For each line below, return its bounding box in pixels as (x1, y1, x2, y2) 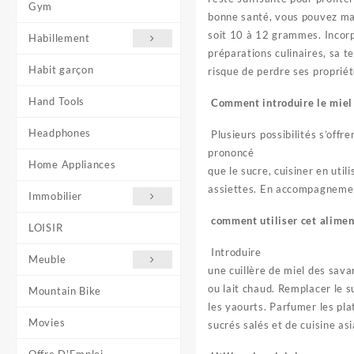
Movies (28, 316, 66, 329)
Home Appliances (28, 158, 116, 171)
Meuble (28, 253, 66, 265)
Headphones (28, 126, 91, 139)
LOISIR (28, 221, 63, 234)
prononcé (208, 146, 254, 159)
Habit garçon (28, 63, 94, 76)
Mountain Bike (28, 284, 102, 297)
